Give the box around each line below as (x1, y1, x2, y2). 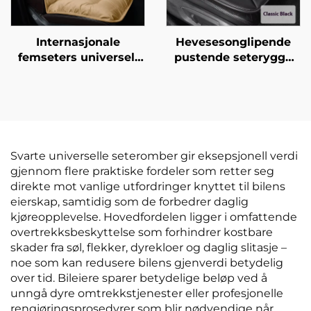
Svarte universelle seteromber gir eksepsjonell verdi (10, 149, 298, 162)
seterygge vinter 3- (22, 81, 133, 94)
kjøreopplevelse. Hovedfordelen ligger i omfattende (10, 210, 297, 224)
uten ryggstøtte (187, 65, 280, 79)
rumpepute (200, 81, 267, 94)
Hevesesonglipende (176, 35, 291, 49)
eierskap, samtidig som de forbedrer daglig (10, 194, 249, 208)
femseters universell (17, 50, 138, 64)
